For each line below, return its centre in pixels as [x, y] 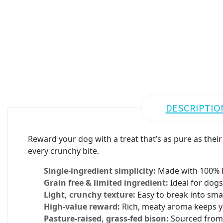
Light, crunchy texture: [90, 195]
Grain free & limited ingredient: [106, 183]
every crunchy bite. [63, 151]
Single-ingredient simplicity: [100, 171]
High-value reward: [82, 207]
